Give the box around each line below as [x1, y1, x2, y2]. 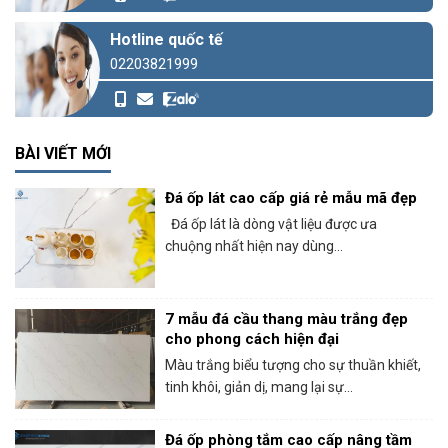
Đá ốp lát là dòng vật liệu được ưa [165, 215, 377, 232]
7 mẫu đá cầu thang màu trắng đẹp [165, 309, 408, 328]
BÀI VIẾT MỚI [15, 143, 111, 163]
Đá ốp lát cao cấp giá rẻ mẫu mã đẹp [165, 188, 417, 207]
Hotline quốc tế [110, 29, 223, 49]
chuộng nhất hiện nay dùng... [165, 237, 343, 254]
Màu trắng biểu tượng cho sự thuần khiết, [165, 356, 421, 373]
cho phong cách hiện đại [165, 329, 339, 348]
